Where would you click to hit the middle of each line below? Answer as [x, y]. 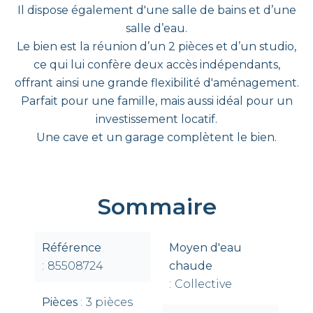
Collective [203, 284]
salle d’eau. [156, 28]
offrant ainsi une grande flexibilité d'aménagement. [156, 83]
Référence [72, 248]
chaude [191, 266]
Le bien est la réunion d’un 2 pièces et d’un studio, [156, 46]
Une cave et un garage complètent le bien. [156, 137]
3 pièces [109, 302]
